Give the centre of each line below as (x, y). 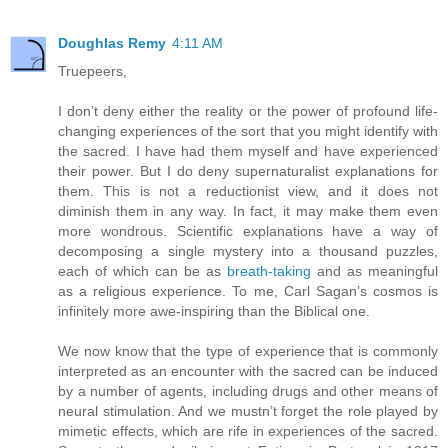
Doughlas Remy (112, 43)
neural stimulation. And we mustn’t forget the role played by (248, 411)
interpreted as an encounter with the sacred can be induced (248, 371)
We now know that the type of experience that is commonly (248, 351)
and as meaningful (374, 271)
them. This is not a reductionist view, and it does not (248, 191)
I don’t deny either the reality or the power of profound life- (248, 111)
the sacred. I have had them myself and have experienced (248, 151)
